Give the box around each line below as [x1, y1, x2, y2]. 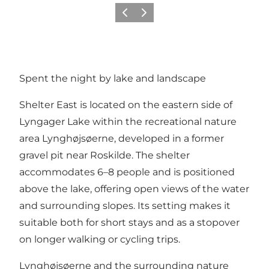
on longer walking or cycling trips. [19, 234, 180, 246]
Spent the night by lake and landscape [19, 73, 206, 85]
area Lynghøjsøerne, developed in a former [19, 133, 224, 145]
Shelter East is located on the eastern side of [19, 99, 232, 111]
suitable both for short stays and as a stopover [19, 217, 240, 229]
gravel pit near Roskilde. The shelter [19, 150, 190, 162]
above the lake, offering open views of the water [19, 183, 249, 195]
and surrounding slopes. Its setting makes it [19, 200, 231, 212]
